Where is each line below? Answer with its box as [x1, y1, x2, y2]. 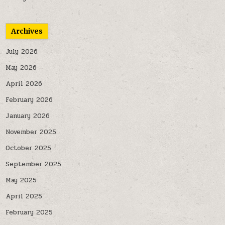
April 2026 [6, 79, 43, 89]
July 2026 [6, 47, 38, 57]
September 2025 [6, 159, 62, 169]
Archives [11, 27, 43, 36]
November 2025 [6, 127, 57, 137]
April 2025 [6, 191, 43, 201]
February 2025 [6, 207, 53, 217]
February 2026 [6, 95, 53, 105]
